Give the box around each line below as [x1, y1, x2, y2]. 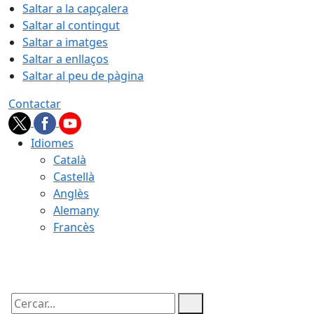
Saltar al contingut [22, 18, 120, 33]
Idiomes [31, 135, 74, 151]
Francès [53, 219, 95, 235]
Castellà [53, 169, 95, 184]
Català [53, 152, 86, 168]
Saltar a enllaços [22, 51, 109, 67]
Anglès [53, 186, 89, 201]
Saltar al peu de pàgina [22, 68, 144, 83]
